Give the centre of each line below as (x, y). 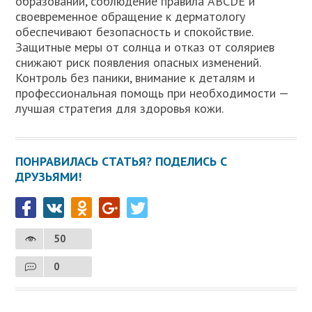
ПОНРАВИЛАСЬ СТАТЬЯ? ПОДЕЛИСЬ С (122, 161)
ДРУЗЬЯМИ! (49, 176)
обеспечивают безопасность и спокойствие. (134, 31)
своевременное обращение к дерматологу (131, 16)
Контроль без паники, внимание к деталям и (135, 77)
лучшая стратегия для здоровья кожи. (120, 108)
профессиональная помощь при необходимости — (152, 93)
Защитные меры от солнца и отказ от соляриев (145, 47)
